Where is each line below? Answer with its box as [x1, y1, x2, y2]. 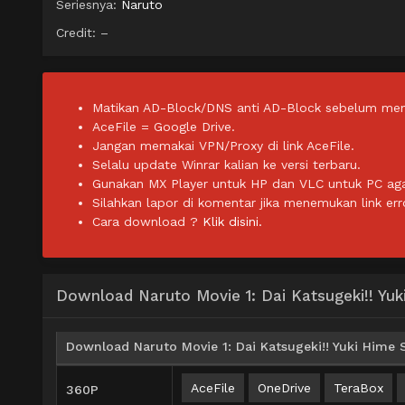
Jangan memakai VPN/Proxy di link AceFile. [92, 138, 354, 154]
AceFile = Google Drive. [92, 119, 235, 135]
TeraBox [334, 381, 383, 396]
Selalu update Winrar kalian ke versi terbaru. [92, 157, 361, 173]
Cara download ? [92, 214, 202, 230]
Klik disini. [202, 214, 262, 230]
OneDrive [258, 381, 311, 396]
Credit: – [56, 25, 108, 41]
